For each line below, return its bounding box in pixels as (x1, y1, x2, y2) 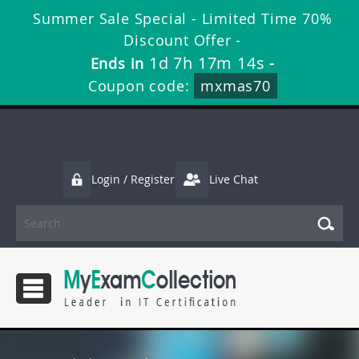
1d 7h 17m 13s (148, 52, 265, 74)
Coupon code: (87, 76, 195, 95)
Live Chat (209, 171, 258, 187)
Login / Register (91, 171, 175, 187)
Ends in (90, 54, 149, 73)
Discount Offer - (123, 30, 242, 50)
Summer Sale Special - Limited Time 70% (33, 9, 333, 28)
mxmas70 (200, 76, 271, 95)
